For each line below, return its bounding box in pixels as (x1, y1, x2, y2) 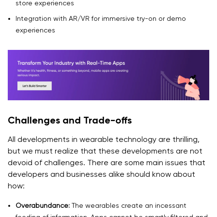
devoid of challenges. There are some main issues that (8, 157, 205, 167)
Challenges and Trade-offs (8, 114, 132, 126)
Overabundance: (15, 201, 70, 209)
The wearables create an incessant (70, 201, 186, 209)
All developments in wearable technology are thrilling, (8, 134, 200, 144)
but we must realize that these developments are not (8, 146, 202, 155)
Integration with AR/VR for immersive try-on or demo (15, 15, 186, 23)
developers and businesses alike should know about (8, 169, 195, 179)
